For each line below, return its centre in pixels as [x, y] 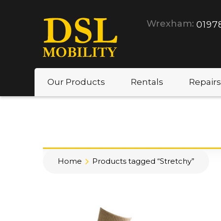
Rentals [147, 82]
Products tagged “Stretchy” [143, 161]
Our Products [76, 82]
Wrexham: [170, 24]
